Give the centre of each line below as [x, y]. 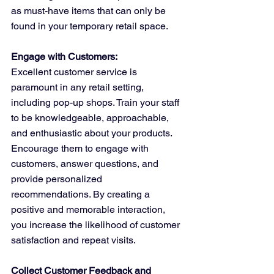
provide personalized [58, 179]
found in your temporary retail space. [90, 26]
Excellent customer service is [75, 72]
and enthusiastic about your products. [93, 133]
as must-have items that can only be [90, 11]
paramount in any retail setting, [79, 87]
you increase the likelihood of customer [97, 225]
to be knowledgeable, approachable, [91, 118]
